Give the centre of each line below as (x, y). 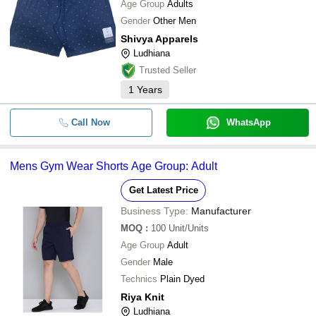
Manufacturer (221, 211)
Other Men (175, 21)
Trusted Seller (168, 70)
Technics (139, 279)
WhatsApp (248, 122)
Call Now (90, 122)
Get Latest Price (163, 190)
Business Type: (154, 211)
